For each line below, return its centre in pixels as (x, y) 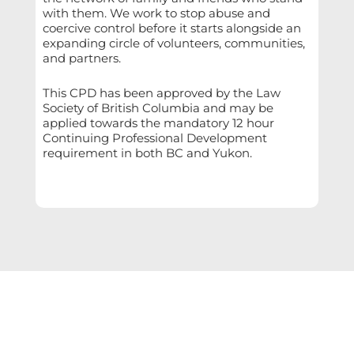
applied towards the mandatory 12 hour (158, 123)
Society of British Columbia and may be (158, 108)
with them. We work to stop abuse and (156, 13)
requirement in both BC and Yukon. (147, 153)
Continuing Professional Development (154, 138)
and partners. (81, 58)
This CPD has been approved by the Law (161, 93)
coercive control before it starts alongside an (171, 28)
